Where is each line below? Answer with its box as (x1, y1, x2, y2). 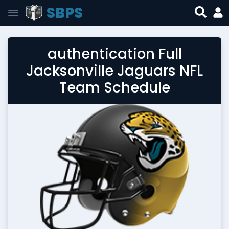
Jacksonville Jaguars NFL (26, 61, 203, 81)
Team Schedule (59, 78, 170, 98)
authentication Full (47, 44, 182, 64)
